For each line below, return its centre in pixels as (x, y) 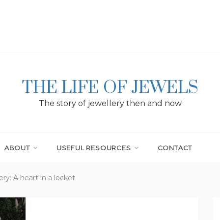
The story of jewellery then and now (110, 103)
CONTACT (175, 148)
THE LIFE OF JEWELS (110, 88)
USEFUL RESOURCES (94, 148)
